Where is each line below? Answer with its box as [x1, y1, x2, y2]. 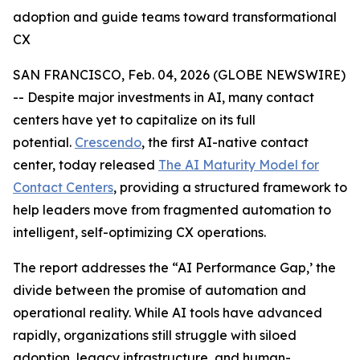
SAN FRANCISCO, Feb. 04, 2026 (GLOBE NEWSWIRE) [13, 67, 346, 83]
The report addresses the [13, 260, 169, 276]
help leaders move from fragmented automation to [13, 202, 331, 218]
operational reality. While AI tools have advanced [13, 305, 322, 321]
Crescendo [75, 134, 141, 150]
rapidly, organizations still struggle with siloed [13, 327, 297, 343]
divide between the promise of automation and [13, 282, 306, 298]
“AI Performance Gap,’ [169, 260, 313, 276]
